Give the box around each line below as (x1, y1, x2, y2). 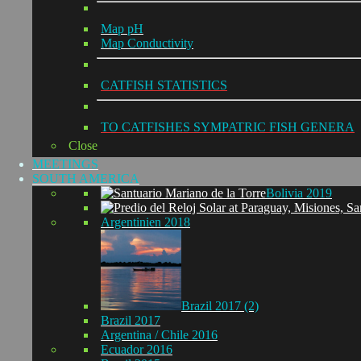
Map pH (101, 21, 143, 35)
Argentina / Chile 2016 (101, 327, 218, 342)
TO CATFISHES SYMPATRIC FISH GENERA (101, 119, 355, 134)
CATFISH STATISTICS (101, 77, 227, 92)
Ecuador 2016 (101, 342, 172, 356)
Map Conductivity (101, 35, 193, 50)
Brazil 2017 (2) (181, 298, 259, 313)
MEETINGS (32, 156, 98, 171)
